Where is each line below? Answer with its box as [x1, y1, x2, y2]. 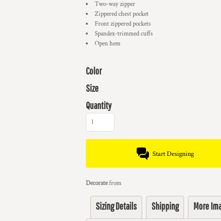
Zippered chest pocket [95, 10, 148, 18]
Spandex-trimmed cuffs [95, 30, 153, 38]
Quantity [86, 100, 111, 111]
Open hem [95, 39, 120, 48]
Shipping [151, 200, 179, 212]
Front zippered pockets [95, 20, 151, 28]
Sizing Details [96, 200, 137, 212]
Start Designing [152, 149, 194, 159]
